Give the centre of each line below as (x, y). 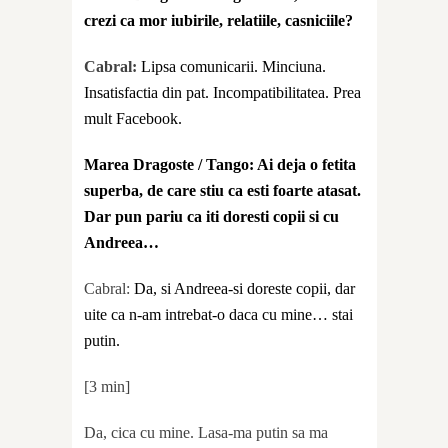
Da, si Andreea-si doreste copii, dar (244, 288)
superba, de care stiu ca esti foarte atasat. (222, 190)
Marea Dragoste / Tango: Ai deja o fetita (220, 164)
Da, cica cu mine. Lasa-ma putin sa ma (206, 432)
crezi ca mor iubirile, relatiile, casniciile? (218, 20)
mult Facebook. (133, 118)
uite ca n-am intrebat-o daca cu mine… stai (218, 314)
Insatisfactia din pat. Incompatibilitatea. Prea (222, 92)
